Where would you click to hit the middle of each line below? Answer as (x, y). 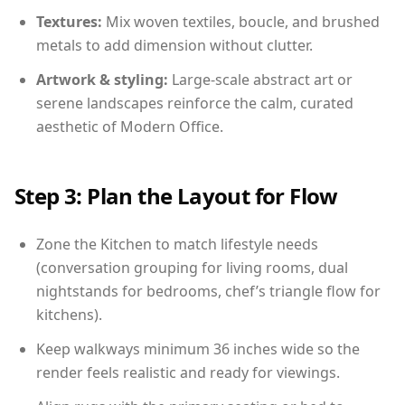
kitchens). (69, 315)
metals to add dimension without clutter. (174, 46)
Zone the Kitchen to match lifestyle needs (177, 245)
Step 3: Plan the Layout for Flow (176, 196)
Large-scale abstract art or (260, 80)
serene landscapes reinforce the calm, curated (195, 104)
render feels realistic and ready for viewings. (188, 373)
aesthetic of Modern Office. (130, 127)
